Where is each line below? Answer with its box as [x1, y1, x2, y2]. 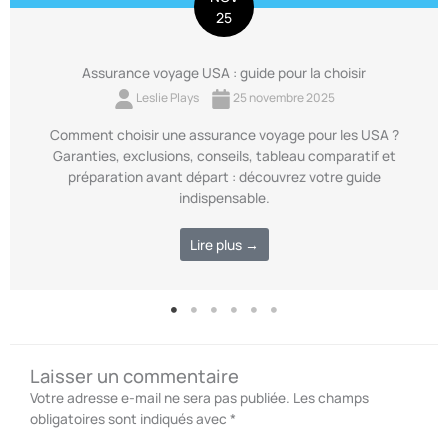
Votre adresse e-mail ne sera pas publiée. [30, 387, 290, 407]
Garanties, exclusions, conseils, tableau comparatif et [52, 146, 396, 166]
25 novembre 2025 [230, 89, 335, 107]
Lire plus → [189, 235, 259, 255]
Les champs [293, 387, 369, 407]
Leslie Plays [135, 89, 199, 107]
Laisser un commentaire [30, 362, 239, 388]
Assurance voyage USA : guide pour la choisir [82, 63, 366, 83]
